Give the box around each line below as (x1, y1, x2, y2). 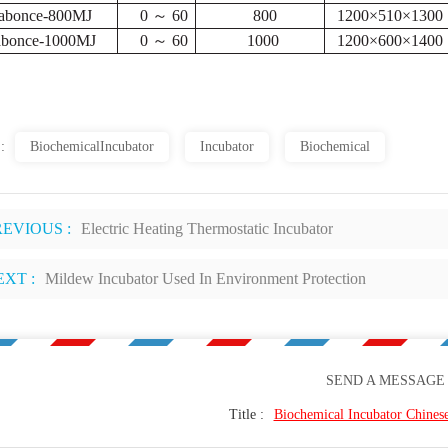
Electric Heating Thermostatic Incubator (81, 220, 333, 238)
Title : (228, 407, 264, 423)
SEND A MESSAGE (325, 373, 445, 389)
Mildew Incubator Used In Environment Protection (45, 270, 366, 288)
